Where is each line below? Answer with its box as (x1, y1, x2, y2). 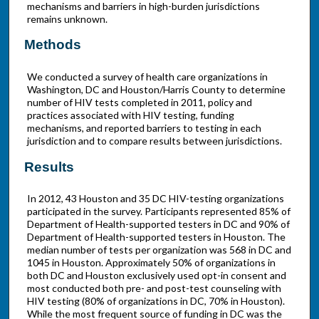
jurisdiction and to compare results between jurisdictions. (26, 135, 282, 147)
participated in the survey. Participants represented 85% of (26, 205, 291, 218)
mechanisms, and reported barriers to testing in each (26, 122, 261, 135)
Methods (23, 37, 81, 53)
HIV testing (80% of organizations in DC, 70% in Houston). (26, 295, 285, 308)
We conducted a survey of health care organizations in (26, 70, 268, 83)
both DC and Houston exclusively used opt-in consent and (26, 269, 286, 282)
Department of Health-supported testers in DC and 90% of (26, 218, 290, 231)
